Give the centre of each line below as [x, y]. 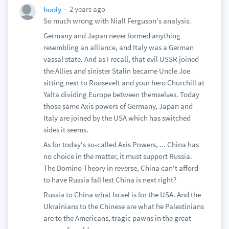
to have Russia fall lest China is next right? [110, 180]
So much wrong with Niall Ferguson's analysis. [117, 21]
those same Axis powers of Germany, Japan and [118, 106]
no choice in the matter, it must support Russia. [118, 156]
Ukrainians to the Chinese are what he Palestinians [123, 206]
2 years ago [86, 9]
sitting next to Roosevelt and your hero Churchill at [124, 83]
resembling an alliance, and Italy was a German [118, 47]
